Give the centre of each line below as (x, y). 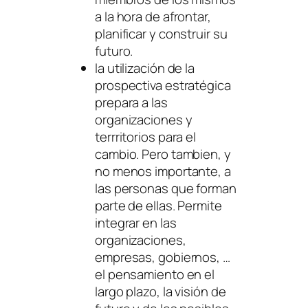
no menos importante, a (163, 172)
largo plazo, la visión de (161, 292)
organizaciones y (144, 120)
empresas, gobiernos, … (163, 257)
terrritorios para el (145, 137)
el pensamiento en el (155, 275)
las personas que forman (166, 189)
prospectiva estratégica (163, 86)
